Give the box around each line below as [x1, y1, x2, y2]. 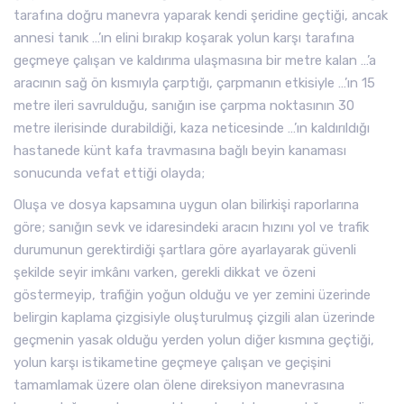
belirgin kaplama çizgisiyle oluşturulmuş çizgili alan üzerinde [14, 309, 375, 326]
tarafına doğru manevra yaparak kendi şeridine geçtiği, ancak [14, 7, 388, 23]
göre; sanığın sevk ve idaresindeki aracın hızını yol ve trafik [14, 219, 369, 235]
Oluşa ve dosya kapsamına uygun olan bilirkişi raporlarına [14, 197, 359, 213]
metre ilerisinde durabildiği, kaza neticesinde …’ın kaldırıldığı [14, 120, 370, 136]
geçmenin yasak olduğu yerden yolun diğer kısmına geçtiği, [14, 332, 374, 348]
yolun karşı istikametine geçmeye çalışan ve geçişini [14, 354, 331, 371]
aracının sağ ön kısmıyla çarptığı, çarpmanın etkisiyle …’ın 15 [14, 75, 375, 91]
